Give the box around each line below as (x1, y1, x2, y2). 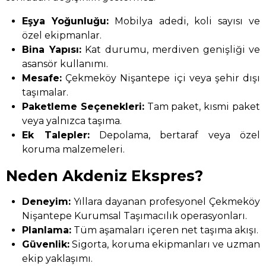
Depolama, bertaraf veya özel (89, 129, 261, 141)
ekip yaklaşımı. (22, 252, 93, 264)
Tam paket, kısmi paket (144, 100, 261, 112)
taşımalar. (22, 86, 69, 98)
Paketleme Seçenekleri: (22, 100, 144, 112)
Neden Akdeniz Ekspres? (6, 166, 203, 185)
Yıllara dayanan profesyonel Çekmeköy (71, 195, 260, 207)
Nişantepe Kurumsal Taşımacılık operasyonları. (22, 210, 248, 221)
